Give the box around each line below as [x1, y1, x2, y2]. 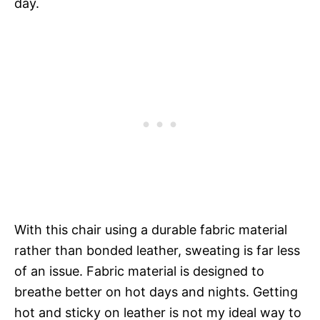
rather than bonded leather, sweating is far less [14, 242, 300, 258]
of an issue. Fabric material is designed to [14, 263, 264, 279]
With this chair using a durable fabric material [14, 221, 287, 237]
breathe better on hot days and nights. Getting [14, 284, 298, 299]
